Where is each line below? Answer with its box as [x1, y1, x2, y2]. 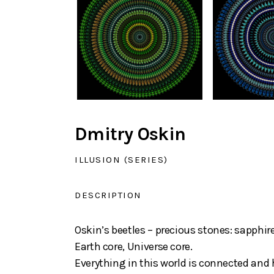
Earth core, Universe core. [75, 240, 193, 254]
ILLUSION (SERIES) [75, 154, 168, 166]
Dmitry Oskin [75, 123, 185, 146]
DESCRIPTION [75, 190, 142, 201]
